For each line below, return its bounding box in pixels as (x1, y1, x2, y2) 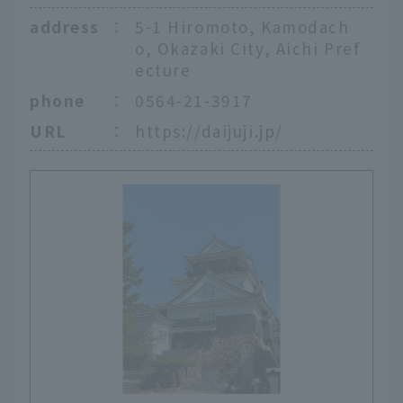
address (30, 14, 100, 38)
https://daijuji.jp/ (135, 119, 283, 142)
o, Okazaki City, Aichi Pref (135, 36, 361, 59)
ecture (135, 58, 192, 81)
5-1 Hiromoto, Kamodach (135, 14, 350, 38)
